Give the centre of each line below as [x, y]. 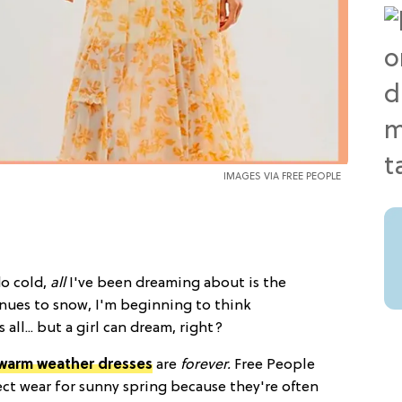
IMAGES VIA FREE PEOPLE [282, 176]
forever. [205, 365]
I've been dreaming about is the [178, 283]
